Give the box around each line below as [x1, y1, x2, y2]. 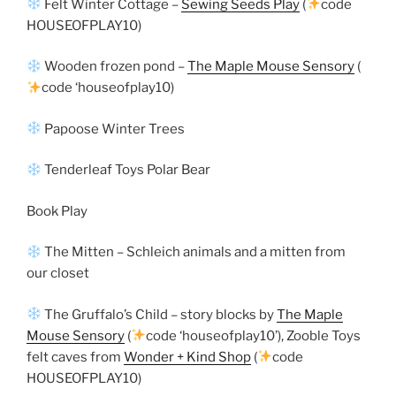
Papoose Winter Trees [42, 120, 186, 137]
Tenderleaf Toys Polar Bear [42, 162, 211, 178]
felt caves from [27, 348, 124, 365]
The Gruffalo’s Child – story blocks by [42, 306, 278, 323]
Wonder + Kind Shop [124, 348, 251, 365]
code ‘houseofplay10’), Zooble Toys [146, 327, 362, 344]
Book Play [27, 202, 88, 219]
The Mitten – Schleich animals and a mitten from [42, 244, 346, 260]
